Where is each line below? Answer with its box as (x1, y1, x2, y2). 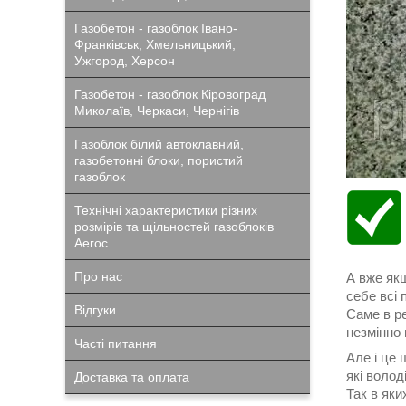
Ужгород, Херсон (74, 53, 175, 68)
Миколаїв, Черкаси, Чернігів (74, 103, 239, 118)
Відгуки (74, 303, 116, 317)
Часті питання (74, 336, 157, 351)
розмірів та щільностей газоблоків (74, 219, 274, 234)
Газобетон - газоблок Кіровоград (74, 87, 266, 101)
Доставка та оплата (74, 370, 189, 384)
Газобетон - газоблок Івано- (74, 21, 237, 35)
